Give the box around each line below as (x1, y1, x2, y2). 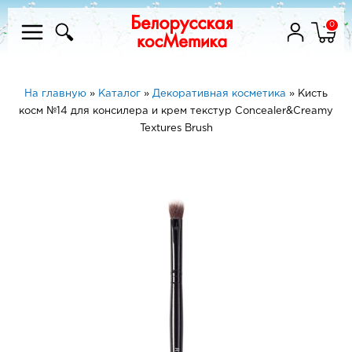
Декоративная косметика (152, 90, 286, 98)
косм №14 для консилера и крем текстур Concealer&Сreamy (19, 107, 333, 115)
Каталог (98, 90, 141, 98)
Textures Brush (139, 124, 213, 133)
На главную (24, 90, 86, 98)
